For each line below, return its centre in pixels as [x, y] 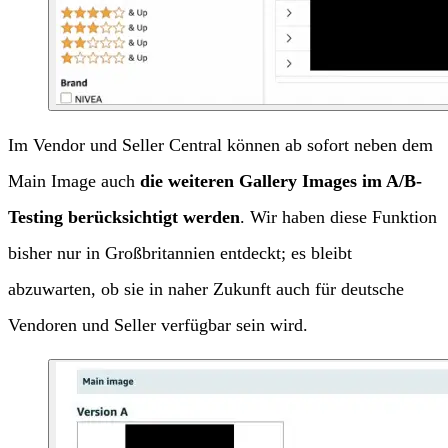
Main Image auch [74, 181]
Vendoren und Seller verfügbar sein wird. [158, 325]
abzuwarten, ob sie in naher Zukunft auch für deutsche [206, 289]
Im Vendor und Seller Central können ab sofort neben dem [220, 145]
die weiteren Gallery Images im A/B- [281, 181]
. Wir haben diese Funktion [338, 217]
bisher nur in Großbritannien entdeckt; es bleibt [180, 253]
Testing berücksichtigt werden [124, 217]
